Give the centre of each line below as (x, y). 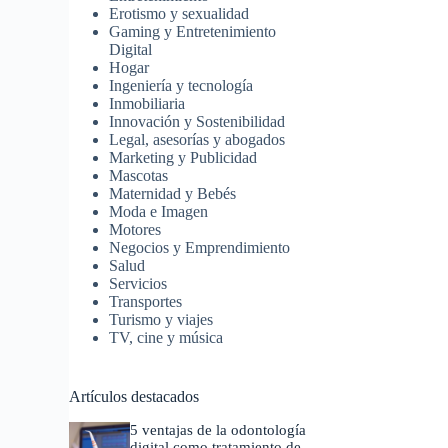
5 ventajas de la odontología (218, 430)
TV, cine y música (166, 338)
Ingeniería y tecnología (181, 86)
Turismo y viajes (161, 320)
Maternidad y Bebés (173, 194)
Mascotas (139, 176)
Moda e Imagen (159, 212)
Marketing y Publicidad (183, 158)
